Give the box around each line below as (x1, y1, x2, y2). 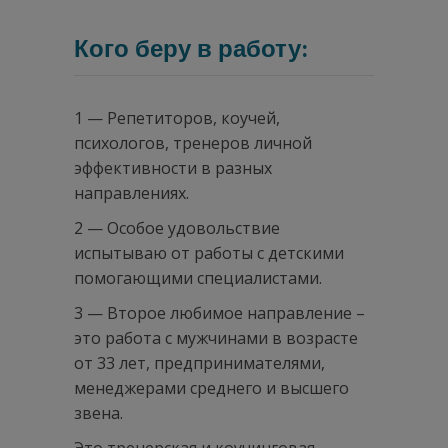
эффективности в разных (74, 156, 272, 179)
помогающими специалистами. (74, 266, 322, 289)
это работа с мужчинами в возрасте (74, 326, 358, 349)
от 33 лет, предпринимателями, (74, 351, 325, 374)
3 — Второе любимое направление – (74, 301, 365, 324)
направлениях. (74, 181, 193, 204)
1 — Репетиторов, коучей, (74, 106, 280, 129)
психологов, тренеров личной (74, 131, 312, 154)
